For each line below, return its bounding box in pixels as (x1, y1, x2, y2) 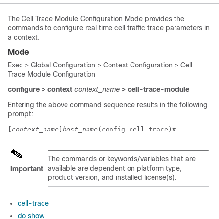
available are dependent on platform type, (48, 164, 182, 172)
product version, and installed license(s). (48, 174, 176, 181)
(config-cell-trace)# (98, 126, 180, 133)
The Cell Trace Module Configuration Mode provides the (8, 15, 184, 22)
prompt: (8, 110, 33, 118)
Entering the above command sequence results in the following (8, 101, 208, 109)
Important (10, 165, 43, 173)
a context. (8, 33, 40, 41)
